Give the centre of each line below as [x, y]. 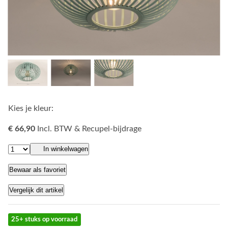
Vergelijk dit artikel [36, 190]
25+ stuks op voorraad [45, 219]
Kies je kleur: [31, 108]
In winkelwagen [66, 149]
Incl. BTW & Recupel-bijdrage [89, 129]
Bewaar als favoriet [37, 170]
